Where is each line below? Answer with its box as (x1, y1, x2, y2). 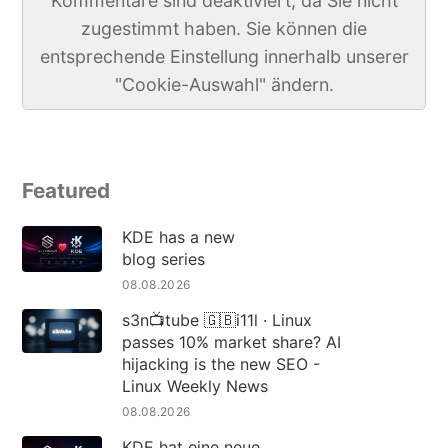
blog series (121, 249, 205, 269)
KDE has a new (121, 227, 235, 247)
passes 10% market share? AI (121, 332, 341, 352)
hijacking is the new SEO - (121, 354, 320, 374)
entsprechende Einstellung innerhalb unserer (39, 45, 409, 67)
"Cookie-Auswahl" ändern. (114, 73, 334, 95)
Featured (21, 178, 110, 204)
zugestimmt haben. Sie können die (81, 17, 367, 39)
